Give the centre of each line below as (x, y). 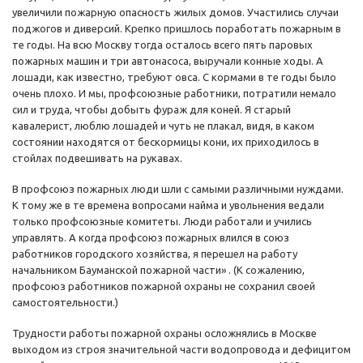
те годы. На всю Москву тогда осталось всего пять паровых (162, 45)
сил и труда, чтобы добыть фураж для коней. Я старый (152, 110)
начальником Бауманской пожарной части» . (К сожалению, (158, 270)
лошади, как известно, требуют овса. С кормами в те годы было (174, 77)
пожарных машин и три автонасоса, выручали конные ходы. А (168, 61)
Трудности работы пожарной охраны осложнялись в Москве (164, 333)
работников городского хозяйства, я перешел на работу (155, 254)
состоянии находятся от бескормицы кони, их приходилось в (166, 142)
